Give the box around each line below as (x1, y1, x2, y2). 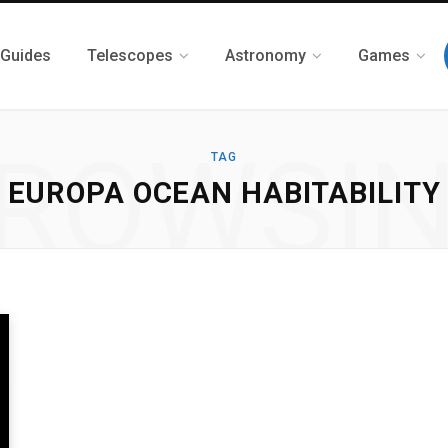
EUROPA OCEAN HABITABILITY (7, 176, 441, 210)
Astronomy (225, 46, 306, 65)
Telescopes (87, 46, 173, 65)
